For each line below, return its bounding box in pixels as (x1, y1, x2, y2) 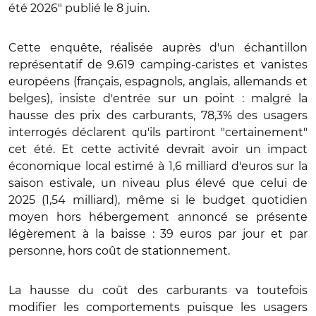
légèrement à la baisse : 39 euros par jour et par (8, 226, 308, 241)
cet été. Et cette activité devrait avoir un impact (8, 142, 308, 156)
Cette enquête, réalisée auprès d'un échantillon (8, 40, 308, 54)
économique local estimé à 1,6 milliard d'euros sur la (8, 159, 308, 173)
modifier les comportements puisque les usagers (8, 300, 308, 314)
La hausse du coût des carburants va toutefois (8, 283, 308, 297)
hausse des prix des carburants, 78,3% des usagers (8, 108, 308, 122)
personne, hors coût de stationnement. (8, 243, 230, 257)
